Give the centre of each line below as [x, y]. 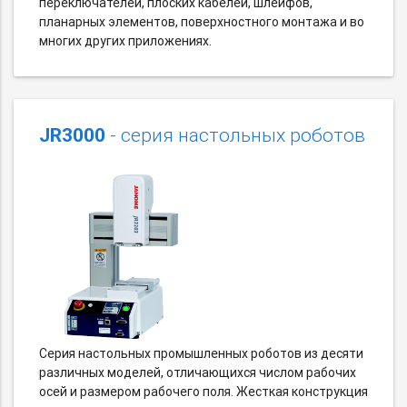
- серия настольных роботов [235, 135]
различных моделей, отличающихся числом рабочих [198, 372]
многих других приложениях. [125, 40]
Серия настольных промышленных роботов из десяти [201, 353]
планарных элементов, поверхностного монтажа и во [202, 21]
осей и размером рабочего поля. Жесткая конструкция [203, 391]
